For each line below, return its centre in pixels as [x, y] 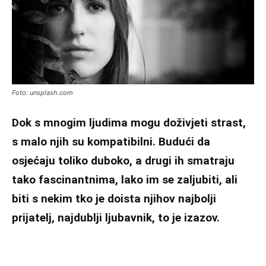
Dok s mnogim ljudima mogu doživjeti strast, [129, 123]
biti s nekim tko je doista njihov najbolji [114, 199]
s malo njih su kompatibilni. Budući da [111, 142]
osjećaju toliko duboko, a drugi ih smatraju [123, 161]
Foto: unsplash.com [42, 93]
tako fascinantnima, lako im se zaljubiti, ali [125, 180]
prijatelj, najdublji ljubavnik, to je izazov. [116, 218]
